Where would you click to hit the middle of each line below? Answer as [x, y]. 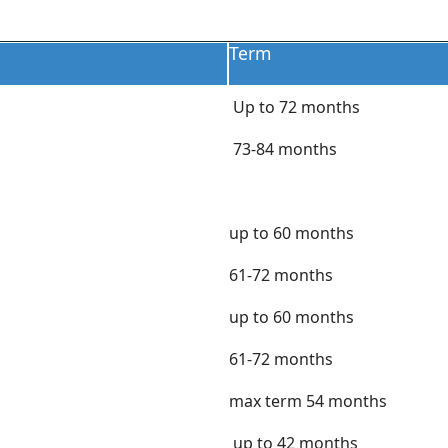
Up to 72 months [294, 107]
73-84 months [283, 149]
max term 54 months [308, 401]
